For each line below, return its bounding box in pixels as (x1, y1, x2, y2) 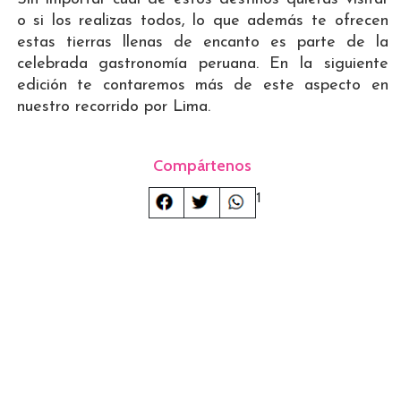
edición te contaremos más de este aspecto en (16, 77, 388, 95)
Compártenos (153, 156, 252, 176)
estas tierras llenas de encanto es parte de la (16, 34, 388, 52)
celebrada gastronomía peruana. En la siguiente (16, 55, 388, 73)
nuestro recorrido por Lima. (16, 98, 210, 116)
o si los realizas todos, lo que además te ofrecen (16, 13, 388, 30)
